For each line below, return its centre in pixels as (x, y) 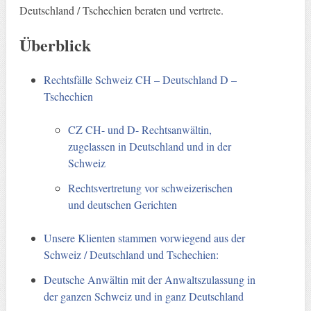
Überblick (55, 45)
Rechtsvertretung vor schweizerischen (151, 188)
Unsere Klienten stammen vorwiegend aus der (145, 238)
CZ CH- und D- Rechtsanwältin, (140, 130)
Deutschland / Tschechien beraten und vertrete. (121, 10)
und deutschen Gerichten (123, 205)
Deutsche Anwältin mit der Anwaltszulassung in (150, 280)
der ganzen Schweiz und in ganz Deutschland (144, 296)
